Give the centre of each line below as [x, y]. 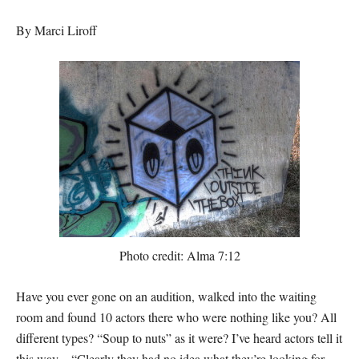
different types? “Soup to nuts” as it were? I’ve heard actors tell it [179, 338]
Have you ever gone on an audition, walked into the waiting [166, 296]
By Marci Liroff [56, 30]
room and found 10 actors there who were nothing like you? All [176, 317]
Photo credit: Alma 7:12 [179, 255]
